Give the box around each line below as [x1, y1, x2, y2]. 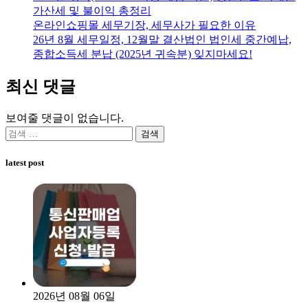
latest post [5, 157, 44, 168]
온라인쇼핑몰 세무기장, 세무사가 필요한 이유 [33, 19, 256, 32]
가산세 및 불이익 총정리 [33, 5, 151, 17]
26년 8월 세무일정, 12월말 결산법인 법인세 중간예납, [33, 34, 291, 46]
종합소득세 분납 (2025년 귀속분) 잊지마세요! [33, 48, 252, 60]
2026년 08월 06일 [33, 290, 115, 302]
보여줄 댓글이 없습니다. [5, 112, 124, 124]
